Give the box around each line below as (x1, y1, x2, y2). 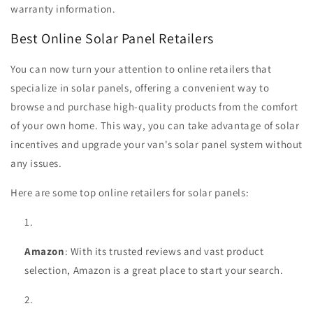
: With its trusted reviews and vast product (64, 244, 264, 258)
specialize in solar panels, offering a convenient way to (10, 80, 270, 94)
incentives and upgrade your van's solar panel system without (10, 137, 303, 151)
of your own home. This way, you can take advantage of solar (10, 118, 300, 132)
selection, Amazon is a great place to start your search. (24, 263, 284, 277)
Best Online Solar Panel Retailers (10, 29, 214, 48)
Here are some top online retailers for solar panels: (10, 185, 249, 199)
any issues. (10, 156, 62, 170)
